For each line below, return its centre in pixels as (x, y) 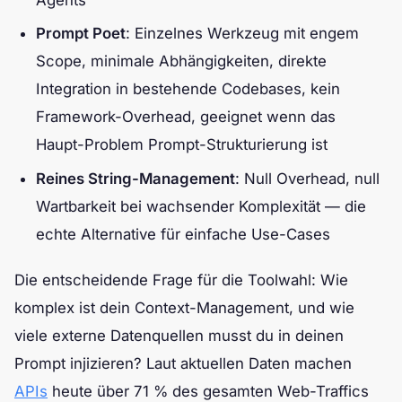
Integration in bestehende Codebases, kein (188, 89)
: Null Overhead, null (307, 178)
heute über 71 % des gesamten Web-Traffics (208, 391)
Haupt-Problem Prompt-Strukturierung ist (182, 145)
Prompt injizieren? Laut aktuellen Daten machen (183, 363)
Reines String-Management (135, 178)
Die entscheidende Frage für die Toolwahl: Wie (181, 280)
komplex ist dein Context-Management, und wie (184, 307)
